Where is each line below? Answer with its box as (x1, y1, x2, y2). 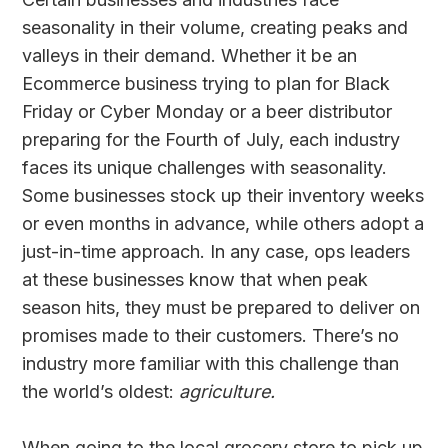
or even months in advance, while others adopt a (22, 213, 425, 235)
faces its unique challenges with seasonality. (22, 157, 388, 179)
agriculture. (179, 381, 276, 403)
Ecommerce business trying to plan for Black (22, 73, 391, 95)
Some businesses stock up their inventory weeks (22, 185, 425, 207)
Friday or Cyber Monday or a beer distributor (22, 101, 393, 123)
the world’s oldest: (22, 381, 180, 403)
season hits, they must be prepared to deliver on (22, 297, 421, 319)
